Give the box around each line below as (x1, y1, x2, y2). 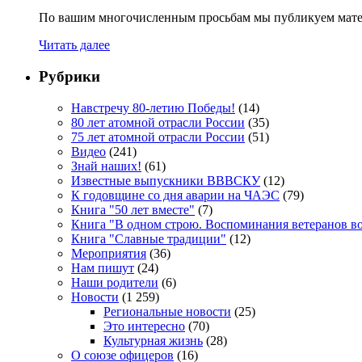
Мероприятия (71, 246, 146, 260)
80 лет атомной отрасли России (71, 115, 245, 129)
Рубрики (39, 68, 100, 86)
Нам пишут (71, 260, 134, 275)
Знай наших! (71, 158, 141, 173)
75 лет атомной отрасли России (71, 129, 245, 144)
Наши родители (71, 275, 158, 289)
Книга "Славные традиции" (71, 231, 226, 246)
